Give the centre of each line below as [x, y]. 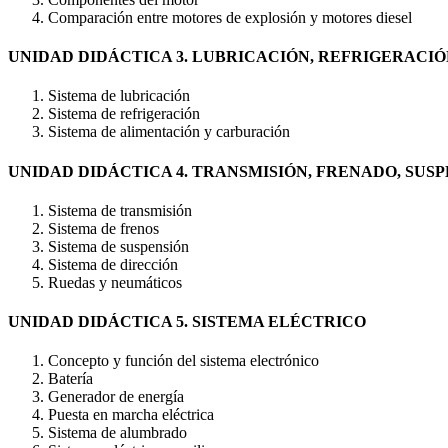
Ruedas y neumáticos [115, 282]
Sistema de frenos [103, 228]
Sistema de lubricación [119, 96]
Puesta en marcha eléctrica [131, 415]
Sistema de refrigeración [124, 114]
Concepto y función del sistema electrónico [183, 361]
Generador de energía [116, 397]
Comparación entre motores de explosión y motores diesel [230, 17]
